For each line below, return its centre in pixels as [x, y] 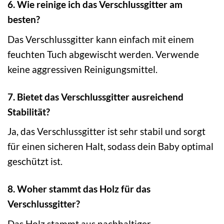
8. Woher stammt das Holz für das [79, 189]
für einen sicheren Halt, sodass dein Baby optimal [110, 146]
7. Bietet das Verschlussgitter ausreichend [95, 96]
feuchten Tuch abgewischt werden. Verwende [103, 54]
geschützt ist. [35, 161]
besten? [24, 19]
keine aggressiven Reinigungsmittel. [82, 69]
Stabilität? [29, 111]
